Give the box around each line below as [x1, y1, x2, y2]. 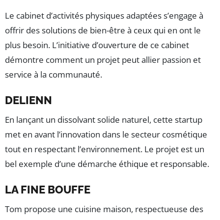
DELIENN [5, 94, 52, 107]
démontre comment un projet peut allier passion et [5, 54, 201, 66]
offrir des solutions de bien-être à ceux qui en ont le [5, 25, 201, 36]
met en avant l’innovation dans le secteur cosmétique [5, 129, 207, 140]
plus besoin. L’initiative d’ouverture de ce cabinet [5, 39, 189, 51]
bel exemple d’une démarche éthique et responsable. [5, 158, 209, 170]
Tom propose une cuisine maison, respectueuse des [5, 203, 203, 215]
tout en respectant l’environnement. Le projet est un [5, 143, 204, 155]
